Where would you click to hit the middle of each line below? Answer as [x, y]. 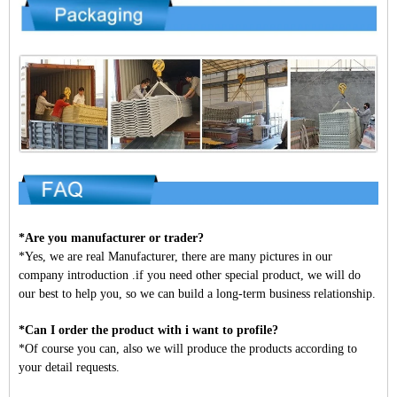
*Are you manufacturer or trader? [111, 237]
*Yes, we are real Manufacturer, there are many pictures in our [175, 256]
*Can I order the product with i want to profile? [148, 330]
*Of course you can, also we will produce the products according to [188, 348]
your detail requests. [69, 367]
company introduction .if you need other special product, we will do [190, 275]
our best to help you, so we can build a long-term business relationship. [197, 293]
